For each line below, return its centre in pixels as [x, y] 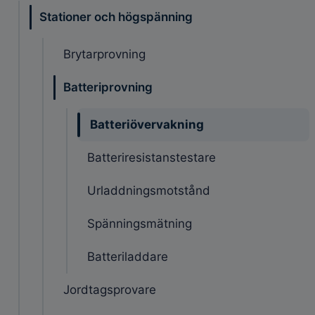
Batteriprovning [108, 87]
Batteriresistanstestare [152, 157]
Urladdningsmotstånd [149, 190]
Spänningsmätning [140, 223]
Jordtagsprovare [110, 289]
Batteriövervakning [147, 124]
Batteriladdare [128, 256]
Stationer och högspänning [116, 17]
